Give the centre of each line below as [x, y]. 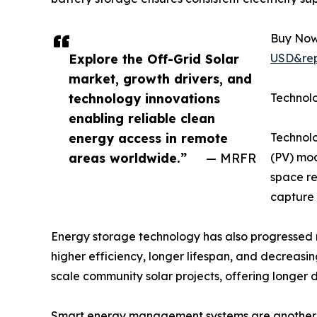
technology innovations [144, 99]
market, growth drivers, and [160, 79]
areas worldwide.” [128, 158]
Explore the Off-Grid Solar [154, 59]
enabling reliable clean [142, 119]
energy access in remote [148, 138]
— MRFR [231, 158]
